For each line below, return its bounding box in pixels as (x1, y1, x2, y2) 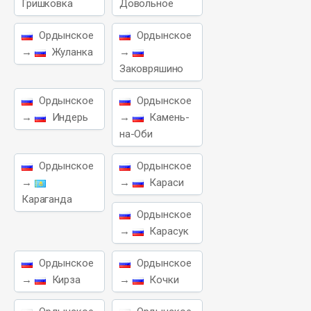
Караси (146, 176, 184, 189)
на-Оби (119, 128, 153, 140)
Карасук (146, 225, 189, 237)
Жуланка (49, 46, 93, 58)
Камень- (146, 111, 190, 124)
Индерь (49, 111, 88, 124)
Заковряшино (119, 62, 184, 75)
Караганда (22, 193, 72, 205)
